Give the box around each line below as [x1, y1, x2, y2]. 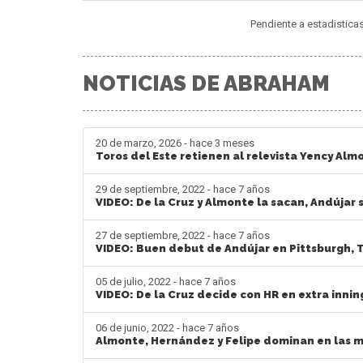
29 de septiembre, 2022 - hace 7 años [96, 182, 270, 195]
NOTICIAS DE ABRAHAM [83, 70, 330, 96]
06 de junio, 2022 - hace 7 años [96, 321, 239, 334]
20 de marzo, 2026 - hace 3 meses [96, 136, 254, 149]
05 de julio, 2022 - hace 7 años [96, 275, 236, 288]
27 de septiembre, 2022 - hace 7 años [96, 228, 270, 241]
